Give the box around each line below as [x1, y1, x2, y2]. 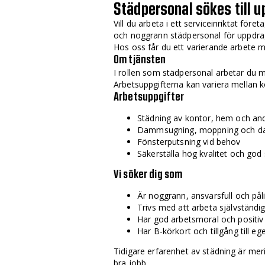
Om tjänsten [114, 53, 166, 66]
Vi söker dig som [114, 168, 183, 180]
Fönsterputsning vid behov [137, 135, 241, 147]
